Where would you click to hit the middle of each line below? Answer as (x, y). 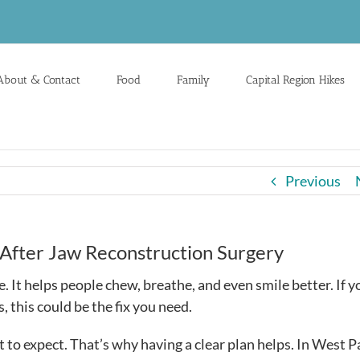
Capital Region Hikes (295, 80)
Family (193, 80)
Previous (313, 181)
